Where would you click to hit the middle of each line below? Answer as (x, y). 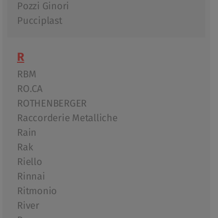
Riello (30, 162)
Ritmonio (37, 191)
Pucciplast (40, 21)
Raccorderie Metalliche (67, 118)
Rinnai (31, 176)
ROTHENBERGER (52, 103)
